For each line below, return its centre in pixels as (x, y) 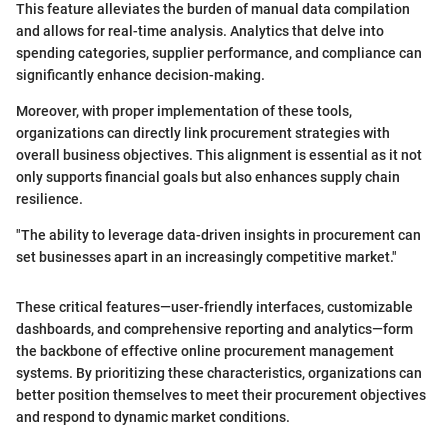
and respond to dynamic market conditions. (153, 417)
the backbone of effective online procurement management (205, 351)
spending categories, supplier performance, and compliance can (219, 53)
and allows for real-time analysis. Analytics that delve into (200, 31)
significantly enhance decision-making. (140, 75)
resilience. (49, 199)
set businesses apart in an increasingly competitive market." (206, 257)
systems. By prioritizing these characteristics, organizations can (219, 373)
